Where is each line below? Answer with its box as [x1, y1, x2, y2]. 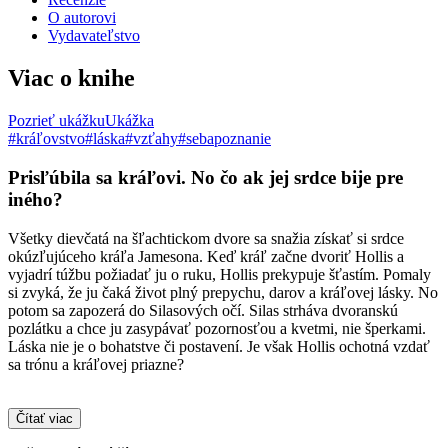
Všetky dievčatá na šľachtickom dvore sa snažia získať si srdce [8, 229, 404, 247]
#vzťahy [125, 130, 178, 148]
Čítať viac [16, 410, 73, 426]
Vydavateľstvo [48, 27, 140, 45]
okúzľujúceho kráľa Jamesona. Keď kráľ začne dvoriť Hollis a [8, 247, 404, 265]
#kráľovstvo [8, 130, 85, 148]
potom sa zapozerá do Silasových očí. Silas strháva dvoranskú [8, 301, 398, 319]
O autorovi [48, 9, 116, 27]
